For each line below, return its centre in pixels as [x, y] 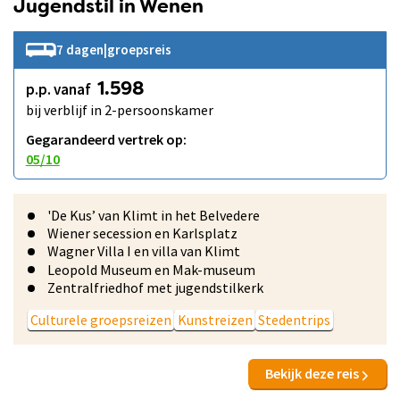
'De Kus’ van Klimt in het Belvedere [154, 216]
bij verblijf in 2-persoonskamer [119, 110]
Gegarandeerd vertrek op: [106, 140]
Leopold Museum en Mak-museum [152, 269]
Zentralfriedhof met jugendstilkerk [156, 287]
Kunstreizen [215, 320]
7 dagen [79, 50]
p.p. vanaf [59, 90]
